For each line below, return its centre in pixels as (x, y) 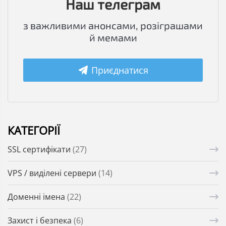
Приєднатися (120, 70)
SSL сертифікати (40, 150)
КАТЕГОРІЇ (34, 130)
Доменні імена (37, 197)
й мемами (113, 38)
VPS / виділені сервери (53, 173)
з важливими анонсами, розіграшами (113, 25)
